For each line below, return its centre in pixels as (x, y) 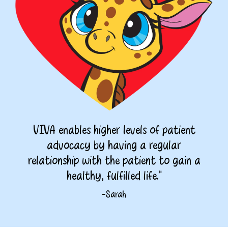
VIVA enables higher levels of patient (114, 131)
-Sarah (114, 195)
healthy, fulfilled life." (114, 176)
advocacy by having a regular (114, 146)
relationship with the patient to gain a (114, 161)
